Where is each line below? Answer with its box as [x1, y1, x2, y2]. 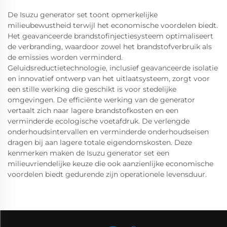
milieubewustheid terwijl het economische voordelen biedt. [8, 21, 218, 30]
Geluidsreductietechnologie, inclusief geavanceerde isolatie [8, 63, 218, 72]
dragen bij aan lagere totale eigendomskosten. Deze [8, 138, 192, 147]
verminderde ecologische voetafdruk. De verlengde [8, 117, 190, 126]
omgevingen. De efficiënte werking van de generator [8, 95, 195, 104]
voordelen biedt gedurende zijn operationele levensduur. [8, 170, 207, 179]
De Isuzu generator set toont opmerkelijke [8, 10, 158, 19]
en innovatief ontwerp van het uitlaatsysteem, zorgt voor [8, 74, 210, 83]
